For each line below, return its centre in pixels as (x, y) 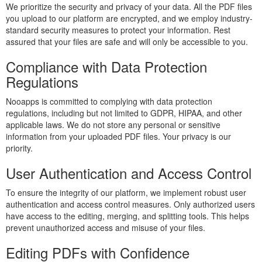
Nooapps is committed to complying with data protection (109, 101)
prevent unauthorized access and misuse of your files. (106, 227)
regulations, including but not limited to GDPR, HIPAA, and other (124, 113)
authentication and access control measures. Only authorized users (130, 204)
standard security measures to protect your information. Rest (118, 30)
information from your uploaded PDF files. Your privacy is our (118, 136)
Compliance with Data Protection (106, 66)
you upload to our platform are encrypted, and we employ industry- (129, 18)
